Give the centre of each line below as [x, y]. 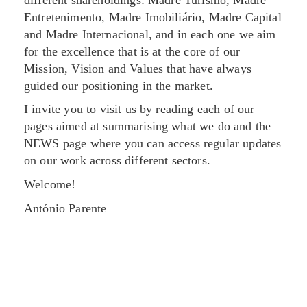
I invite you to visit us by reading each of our [139, 109]
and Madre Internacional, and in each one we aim [150, 34]
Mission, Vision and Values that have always [138, 68]
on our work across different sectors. [117, 161]
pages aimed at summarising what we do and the [148, 126]
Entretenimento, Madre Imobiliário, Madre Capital [153, 17]
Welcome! [50, 184]
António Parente [65, 208]
